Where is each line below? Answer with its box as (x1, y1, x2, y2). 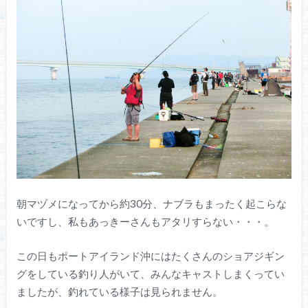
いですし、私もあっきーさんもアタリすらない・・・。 (16, 214, 274, 228)
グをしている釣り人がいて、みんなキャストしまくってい (16, 267, 285, 280)
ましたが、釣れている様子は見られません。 (16, 285, 223, 298)
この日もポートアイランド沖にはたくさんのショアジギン (16, 250, 285, 263)
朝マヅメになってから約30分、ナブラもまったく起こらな (16, 197, 287, 210)
